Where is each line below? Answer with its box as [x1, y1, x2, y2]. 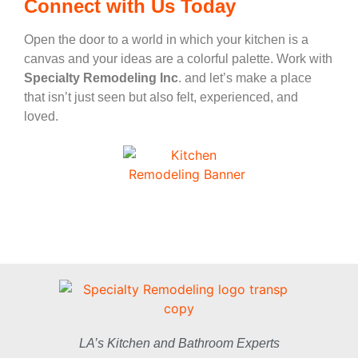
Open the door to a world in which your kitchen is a [24, 32, 308, 46]
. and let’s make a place [178, 70, 312, 85]
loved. [24, 109, 58, 123]
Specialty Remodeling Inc [24, 70, 178, 85]
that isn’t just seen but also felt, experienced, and [24, 89, 298, 104]
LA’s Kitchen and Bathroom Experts [78, 336, 280, 351]
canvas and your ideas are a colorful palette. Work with [24, 51, 332, 66]
